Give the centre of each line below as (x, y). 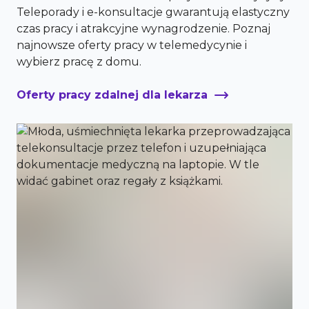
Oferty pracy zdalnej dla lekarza (112, 95)
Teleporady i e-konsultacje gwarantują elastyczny (153, 12)
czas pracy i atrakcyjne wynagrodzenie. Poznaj (143, 29)
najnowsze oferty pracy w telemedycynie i (132, 45)
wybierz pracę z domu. (79, 62)
